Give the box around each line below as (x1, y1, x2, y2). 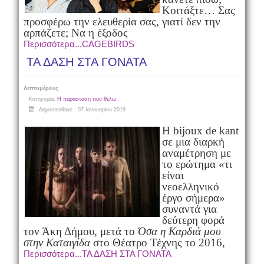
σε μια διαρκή (161, 136, 225, 148)
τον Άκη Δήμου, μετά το (23, 225, 138, 237)
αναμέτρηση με (161, 147, 231, 159)
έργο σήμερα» (161, 192, 225, 204)
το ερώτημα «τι (161, 158, 232, 170)
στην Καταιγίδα (23, 236, 90, 249)
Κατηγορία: (28, 96, 57, 102)
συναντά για (161, 203, 217, 215)
